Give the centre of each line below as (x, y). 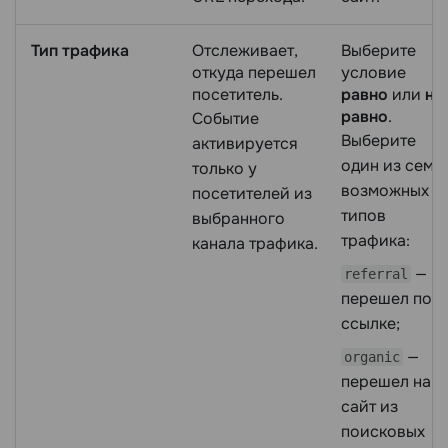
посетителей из (252, 194)
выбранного (238, 219)
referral (376, 274)
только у (224, 169)
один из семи (392, 166)
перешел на (386, 382)
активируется (245, 144)
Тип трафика (80, 51)
